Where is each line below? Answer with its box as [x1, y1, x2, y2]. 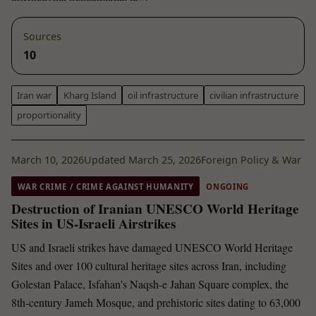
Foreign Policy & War [201, 153, 301, 167]
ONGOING [206, 181, 249, 192]
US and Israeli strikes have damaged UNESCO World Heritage [11, 239, 293, 255]
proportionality [17, 109, 82, 122]
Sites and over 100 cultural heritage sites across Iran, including [11, 257, 286, 273]
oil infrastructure [127, 89, 198, 102]
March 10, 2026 [11, 153, 84, 167]
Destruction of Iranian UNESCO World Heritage [11, 199, 299, 219]
